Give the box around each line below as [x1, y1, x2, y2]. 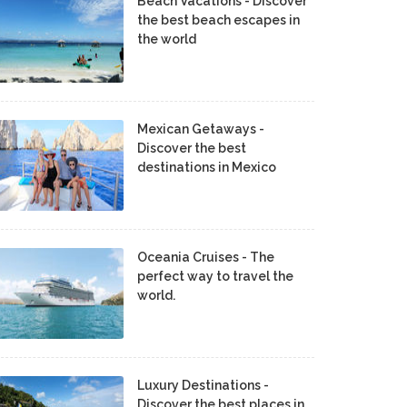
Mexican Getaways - [137, 122, 264, 136]
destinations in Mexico [137, 160, 276, 174]
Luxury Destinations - [137, 378, 269, 392]
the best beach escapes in [137, 13, 300, 27]
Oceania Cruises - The [137, 250, 274, 264]
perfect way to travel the [137, 269, 293, 283]
